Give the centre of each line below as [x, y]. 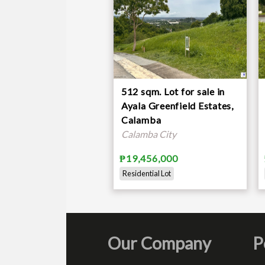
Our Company [159, 243]
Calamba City [148, 134]
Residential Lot [146, 173]
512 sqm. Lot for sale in [173, 91]
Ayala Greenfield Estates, [177, 105]
